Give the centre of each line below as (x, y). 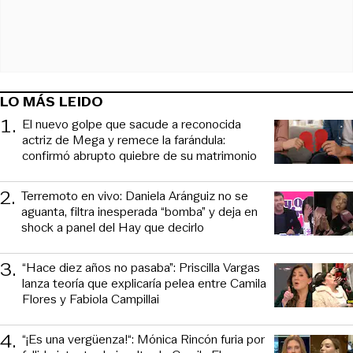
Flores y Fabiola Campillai (91, 299)
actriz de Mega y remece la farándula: (124, 140)
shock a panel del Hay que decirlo (113, 228)
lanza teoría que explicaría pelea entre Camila (144, 284)
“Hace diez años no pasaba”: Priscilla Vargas (141, 268)
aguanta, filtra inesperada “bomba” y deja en (139, 212)
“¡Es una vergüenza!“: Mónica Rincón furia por (143, 340)
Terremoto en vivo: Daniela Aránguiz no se (135, 196)
